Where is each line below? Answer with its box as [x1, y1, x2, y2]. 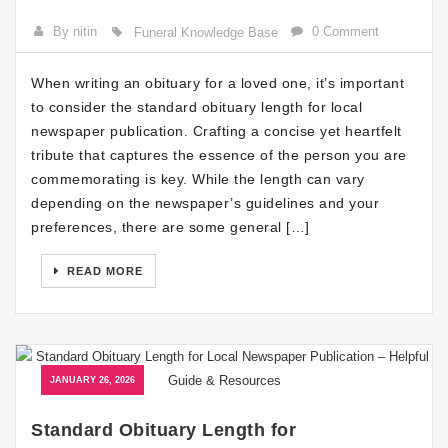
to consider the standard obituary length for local [31, 99, 362, 115]
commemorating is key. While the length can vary [31, 171, 365, 187]
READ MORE [63, 265, 143, 277]
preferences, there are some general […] [31, 219, 310, 235]
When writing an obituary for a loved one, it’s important [31, 75, 404, 91]
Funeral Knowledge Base [133, 25, 278, 40]
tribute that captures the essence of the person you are [31, 147, 407, 163]
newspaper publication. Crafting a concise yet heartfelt [31, 123, 402, 139]
